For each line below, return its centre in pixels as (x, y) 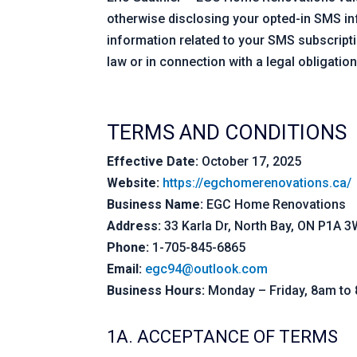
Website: (133, 182)
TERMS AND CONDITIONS (227, 132)
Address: (134, 226)
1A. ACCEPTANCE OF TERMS (223, 336)
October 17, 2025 (250, 161)
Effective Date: (153, 161)
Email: (125, 269)
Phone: (128, 247)
